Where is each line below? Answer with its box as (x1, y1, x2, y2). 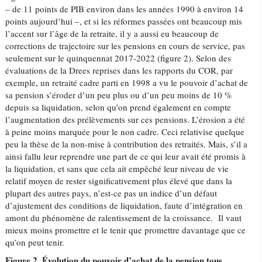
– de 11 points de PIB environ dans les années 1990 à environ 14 (5, 3, 244, 15)
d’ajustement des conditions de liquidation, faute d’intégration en (5, 199, 243, 211)
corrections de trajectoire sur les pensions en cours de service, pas (5, 40, 246, 51)
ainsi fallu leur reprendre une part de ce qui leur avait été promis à (5, 150, 246, 162)
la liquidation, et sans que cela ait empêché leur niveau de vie (5, 163, 229, 174)
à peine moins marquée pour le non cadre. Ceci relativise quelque (5, 126, 245, 137)
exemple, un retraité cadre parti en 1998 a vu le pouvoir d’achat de (5, 77, 249, 88)
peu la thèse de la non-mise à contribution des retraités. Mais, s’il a (5, 138, 248, 150)
